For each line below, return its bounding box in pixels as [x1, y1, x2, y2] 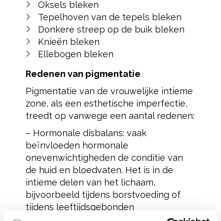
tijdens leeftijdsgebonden [25, 202, 134, 212]
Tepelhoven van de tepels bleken [37, 12, 182, 22]
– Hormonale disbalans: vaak [25, 128, 147, 138]
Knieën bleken [37, 37, 100, 47]
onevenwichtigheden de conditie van [25, 152, 183, 163]
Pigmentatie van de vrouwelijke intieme [25, 86, 193, 96]
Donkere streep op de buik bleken [37, 24, 184, 35]
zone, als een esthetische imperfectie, [25, 98, 187, 109]
